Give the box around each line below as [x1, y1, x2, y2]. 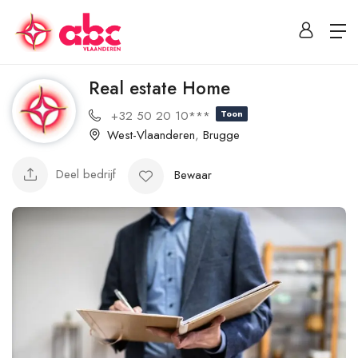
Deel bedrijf [56, 165, 116, 184]
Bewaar [174, 165, 212, 184]
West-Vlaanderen [107, 125, 195, 144]
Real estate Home [89, 75, 230, 101]
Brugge [203, 125, 240, 144]
